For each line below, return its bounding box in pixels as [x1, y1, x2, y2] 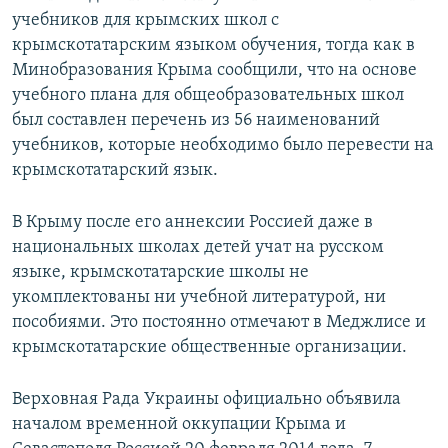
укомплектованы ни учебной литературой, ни [12, 288, 386, 308]
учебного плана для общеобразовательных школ [12, 86, 404, 106]
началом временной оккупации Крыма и [12, 415, 346, 435]
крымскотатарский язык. [12, 161, 218, 181]
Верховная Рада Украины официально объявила [12, 390, 401, 410]
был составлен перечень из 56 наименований [12, 111, 380, 131]
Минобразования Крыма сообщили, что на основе [12, 61, 417, 81]
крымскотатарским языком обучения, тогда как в [12, 36, 415, 56]
